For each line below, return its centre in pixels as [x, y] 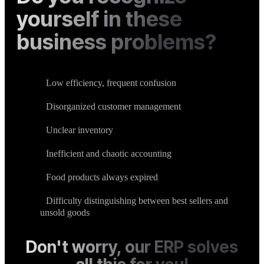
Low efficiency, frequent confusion [111, 83]
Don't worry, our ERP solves [132, 247]
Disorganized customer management [113, 107]
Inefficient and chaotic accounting [109, 154]
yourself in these [99, 19]
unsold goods [65, 213]
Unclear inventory [80, 130]
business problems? [116, 42]
